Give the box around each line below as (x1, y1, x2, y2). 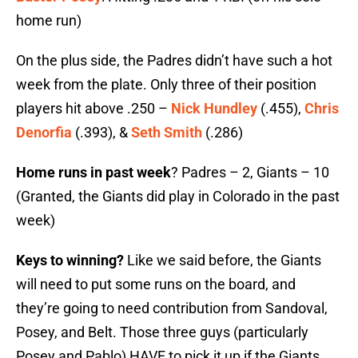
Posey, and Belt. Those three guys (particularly (16, 324, 308, 341)
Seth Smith (131, 124, 202, 141)
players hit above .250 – (16, 100, 171, 117)
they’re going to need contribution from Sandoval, (16, 300, 328, 317)
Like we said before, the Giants (124, 252, 321, 269)
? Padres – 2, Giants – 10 (171, 164, 329, 181)
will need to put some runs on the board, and (16, 276, 296, 293)
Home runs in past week (16, 164, 171, 181)
